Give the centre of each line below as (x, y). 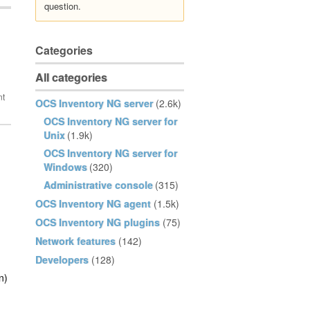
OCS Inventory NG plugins (98, 222)
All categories (71, 77)
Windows (65, 167)
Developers (62, 259)
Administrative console (98, 185)
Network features (75, 241)
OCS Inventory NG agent (93, 203)
